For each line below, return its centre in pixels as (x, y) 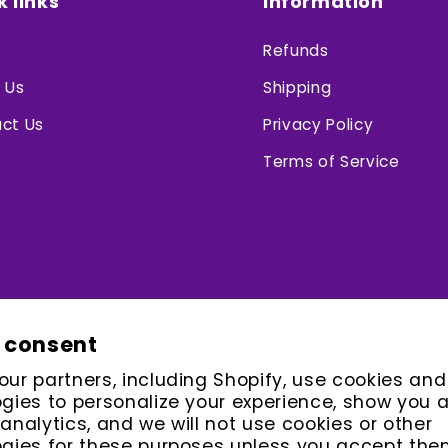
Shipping (297, 88)
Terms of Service (331, 162)
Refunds (296, 51)
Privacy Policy (318, 125)
